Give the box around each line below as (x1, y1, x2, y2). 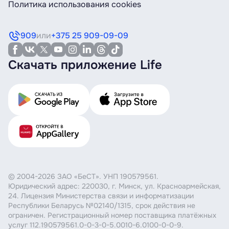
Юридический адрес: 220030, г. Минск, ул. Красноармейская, (8, 181, 221, 191)
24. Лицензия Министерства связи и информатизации (8, 191, 194, 200)
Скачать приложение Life (8, 57, 162, 73)
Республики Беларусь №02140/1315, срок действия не (8, 201, 195, 210)
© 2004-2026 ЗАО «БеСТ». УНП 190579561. (8, 172, 158, 181)
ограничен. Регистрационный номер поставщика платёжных (8, 211, 216, 220)
